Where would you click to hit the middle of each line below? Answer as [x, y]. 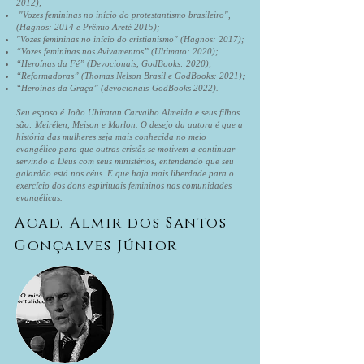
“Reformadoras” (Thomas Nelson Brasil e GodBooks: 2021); [131, 76]
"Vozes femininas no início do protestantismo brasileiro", [123, 15]
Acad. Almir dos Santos [121, 223]
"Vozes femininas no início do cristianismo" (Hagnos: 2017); [130, 39]
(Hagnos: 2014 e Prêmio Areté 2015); [88, 27]
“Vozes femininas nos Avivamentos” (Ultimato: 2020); [117, 51]
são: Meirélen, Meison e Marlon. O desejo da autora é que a [130, 124]
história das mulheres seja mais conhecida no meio [111, 136]
